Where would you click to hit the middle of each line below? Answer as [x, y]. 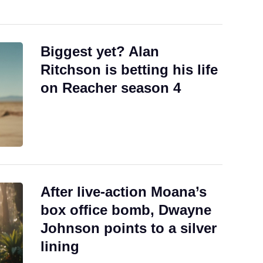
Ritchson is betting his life [129, 70]
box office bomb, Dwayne [126, 210]
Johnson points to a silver [129, 228]
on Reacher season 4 [111, 88]
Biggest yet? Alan [100, 52]
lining [60, 246]
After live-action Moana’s [124, 191]
